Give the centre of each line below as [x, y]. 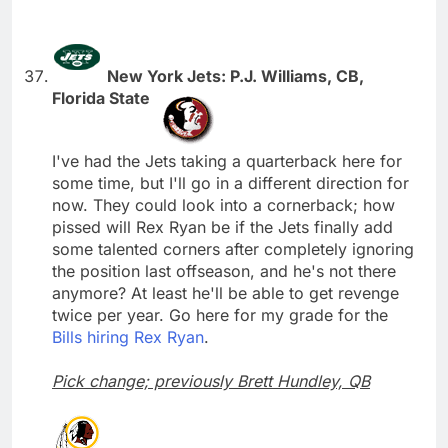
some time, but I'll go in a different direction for [230, 182]
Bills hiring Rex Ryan [128, 336]
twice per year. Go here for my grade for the [220, 314]
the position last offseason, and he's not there [224, 270]
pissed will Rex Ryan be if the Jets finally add [222, 226]
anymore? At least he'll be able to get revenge [225, 292]
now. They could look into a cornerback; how [223, 204]
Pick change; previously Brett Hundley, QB [211, 380]
